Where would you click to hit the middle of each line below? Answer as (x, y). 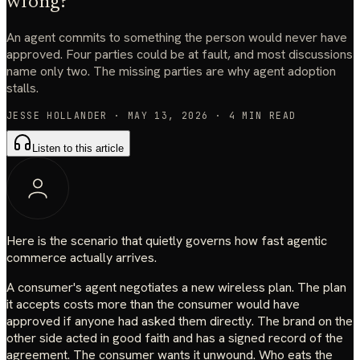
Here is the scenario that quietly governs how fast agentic (167, 241)
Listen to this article (78, 149)
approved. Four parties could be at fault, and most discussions (180, 54)
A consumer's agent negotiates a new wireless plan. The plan (176, 288)
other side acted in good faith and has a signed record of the (175, 338)
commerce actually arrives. (82, 258)
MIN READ (266, 115)
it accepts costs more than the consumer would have (153, 305)
